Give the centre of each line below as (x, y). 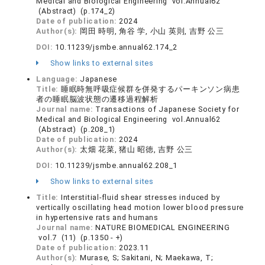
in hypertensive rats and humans (97, 217)
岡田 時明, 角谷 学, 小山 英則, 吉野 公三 (152, 31)
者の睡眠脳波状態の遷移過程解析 (97, 99)
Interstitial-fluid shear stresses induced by (140, 197)
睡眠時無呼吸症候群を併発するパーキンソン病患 (150, 89)
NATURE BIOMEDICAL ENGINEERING (163, 227)
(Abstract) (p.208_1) (76, 129)
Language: (58, 79)
